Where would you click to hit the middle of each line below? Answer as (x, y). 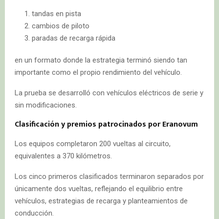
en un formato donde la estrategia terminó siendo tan (101, 60)
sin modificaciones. (46, 105)
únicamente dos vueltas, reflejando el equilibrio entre (99, 189)
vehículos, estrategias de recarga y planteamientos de (101, 201)
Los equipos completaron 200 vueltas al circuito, (93, 144)
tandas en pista (56, 14)
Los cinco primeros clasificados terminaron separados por (109, 177)
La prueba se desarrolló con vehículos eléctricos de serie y (109, 93)
